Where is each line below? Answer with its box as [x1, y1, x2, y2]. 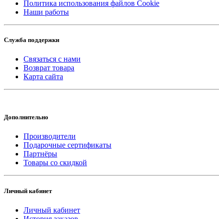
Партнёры [23, 150, 57, 158]
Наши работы [23, 7, 69, 16]
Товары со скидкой [23, 158, 87, 167]
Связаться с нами [23, 55, 81, 64]
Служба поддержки [4, 36, 59, 44]
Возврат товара [23, 64, 74, 72]
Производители [23, 132, 76, 141]
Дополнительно [4, 113, 48, 121]
